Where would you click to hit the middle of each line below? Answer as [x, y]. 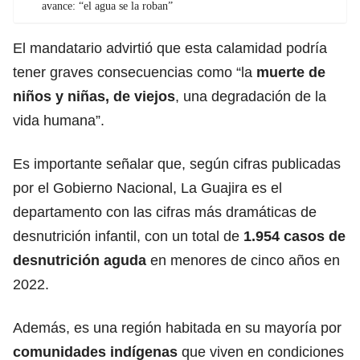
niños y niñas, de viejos [94, 96]
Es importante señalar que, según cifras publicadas [177, 164]
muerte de [291, 72]
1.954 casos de [295, 236]
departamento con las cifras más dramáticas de [165, 212]
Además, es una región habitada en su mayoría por [177, 327]
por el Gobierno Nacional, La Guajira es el [147, 188]
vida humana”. [59, 120]
